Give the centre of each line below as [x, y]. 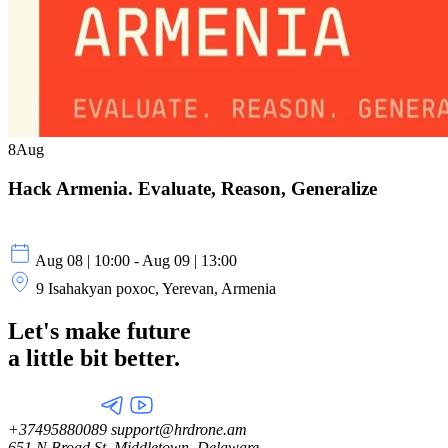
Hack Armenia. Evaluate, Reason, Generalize [192, 188]
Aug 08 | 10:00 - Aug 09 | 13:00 [136, 261]
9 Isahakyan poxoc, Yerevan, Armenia [156, 289]
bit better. [130, 358]
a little [44, 358]
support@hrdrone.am [177, 430]
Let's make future [99, 331]
